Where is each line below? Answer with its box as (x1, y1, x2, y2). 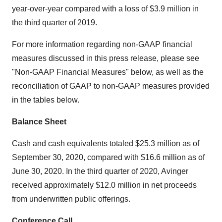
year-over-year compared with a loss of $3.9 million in (12, 4, 199, 13)
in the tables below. (12, 96, 79, 104)
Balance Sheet (12, 117, 66, 126)
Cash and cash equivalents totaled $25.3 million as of (12, 139, 199, 148)
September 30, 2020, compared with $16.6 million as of (12, 153, 205, 162)
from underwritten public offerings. (12, 195, 130, 203)
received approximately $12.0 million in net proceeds (12, 181, 197, 189)
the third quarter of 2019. (12, 18, 97, 27)
